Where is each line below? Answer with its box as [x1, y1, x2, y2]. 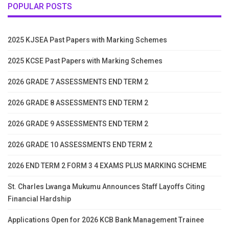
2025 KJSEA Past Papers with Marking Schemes [8, 35, 167, 44]
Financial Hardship [8, 194, 71, 203]
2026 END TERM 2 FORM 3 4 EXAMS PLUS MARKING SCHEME [8, 161, 207, 170]
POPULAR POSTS [8, 2, 72, 12]
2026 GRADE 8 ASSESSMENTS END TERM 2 [8, 98, 148, 107]
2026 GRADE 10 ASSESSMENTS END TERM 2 [8, 140, 152, 149]
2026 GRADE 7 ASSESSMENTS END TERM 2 [8, 77, 148, 86]
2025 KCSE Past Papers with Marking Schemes [8, 56, 163, 65]
